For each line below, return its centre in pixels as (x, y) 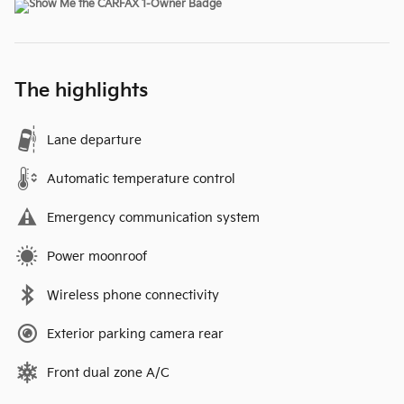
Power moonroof (97, 256)
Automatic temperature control (141, 179)
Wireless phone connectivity (133, 295)
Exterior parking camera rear (135, 334)
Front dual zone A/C (108, 372)
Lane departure (94, 140)
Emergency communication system (153, 217)
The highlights (81, 90)
